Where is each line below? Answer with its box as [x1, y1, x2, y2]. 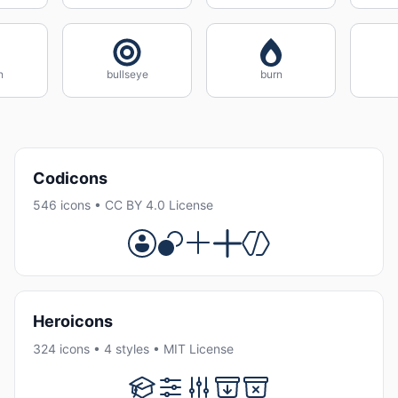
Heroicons [33, 312, 113, 331]
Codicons [33, 169, 107, 187]
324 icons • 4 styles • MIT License [33, 340, 234, 356]
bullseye [106, 68, 148, 81]
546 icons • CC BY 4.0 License [33, 197, 213, 213]
